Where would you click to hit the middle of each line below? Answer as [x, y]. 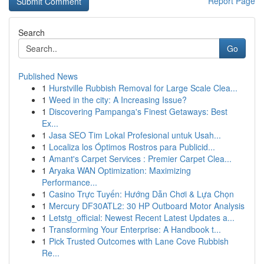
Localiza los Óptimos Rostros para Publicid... [132, 147]
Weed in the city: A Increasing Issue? [118, 100]
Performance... [70, 182]
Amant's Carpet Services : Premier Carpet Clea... [140, 159]
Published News [48, 76]
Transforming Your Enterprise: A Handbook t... [135, 229]
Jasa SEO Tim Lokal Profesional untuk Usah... [135, 135]
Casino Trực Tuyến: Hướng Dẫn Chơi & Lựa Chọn [141, 194]
